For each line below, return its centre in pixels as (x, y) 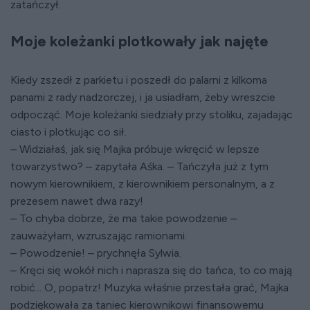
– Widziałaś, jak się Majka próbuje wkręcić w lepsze (135, 149)
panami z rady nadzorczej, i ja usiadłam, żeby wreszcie (143, 98)
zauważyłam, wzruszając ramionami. (99, 236)
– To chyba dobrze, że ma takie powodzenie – (124, 219)
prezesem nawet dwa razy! (77, 201)
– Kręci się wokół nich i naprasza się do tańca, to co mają (151, 271)
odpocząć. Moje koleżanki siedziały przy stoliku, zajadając (152, 115)
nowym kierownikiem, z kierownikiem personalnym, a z (143, 184)
